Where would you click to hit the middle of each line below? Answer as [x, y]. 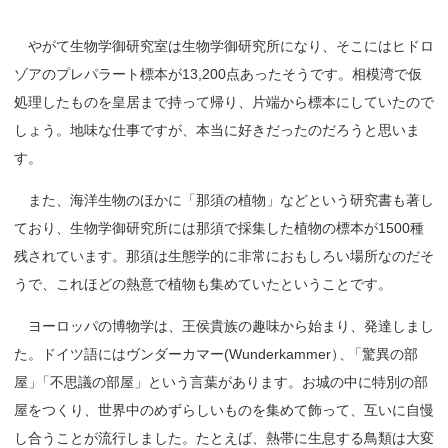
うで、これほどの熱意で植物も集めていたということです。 [203, 283]
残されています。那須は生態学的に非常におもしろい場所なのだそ [224, 255]
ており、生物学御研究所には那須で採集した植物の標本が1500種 [219, 227]
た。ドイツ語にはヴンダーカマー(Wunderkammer [172, 353]
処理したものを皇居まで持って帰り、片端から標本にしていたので [224, 101]
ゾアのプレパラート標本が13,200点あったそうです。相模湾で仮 [218, 73]
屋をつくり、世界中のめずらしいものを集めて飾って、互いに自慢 [224, 409]
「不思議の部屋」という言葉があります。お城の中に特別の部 [232, 381]
